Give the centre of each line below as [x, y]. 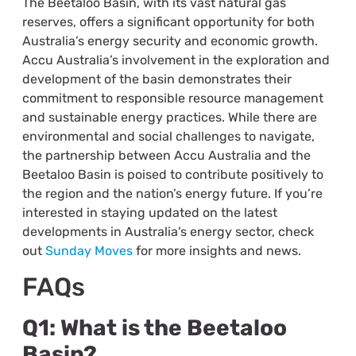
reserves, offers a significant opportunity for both [168, 21]
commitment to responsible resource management [172, 98]
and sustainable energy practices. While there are [169, 117]
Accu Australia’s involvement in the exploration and [176, 60]
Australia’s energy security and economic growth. [170, 41]
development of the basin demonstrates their [157, 79]
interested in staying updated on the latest [149, 212]
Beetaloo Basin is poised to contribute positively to [172, 174]
